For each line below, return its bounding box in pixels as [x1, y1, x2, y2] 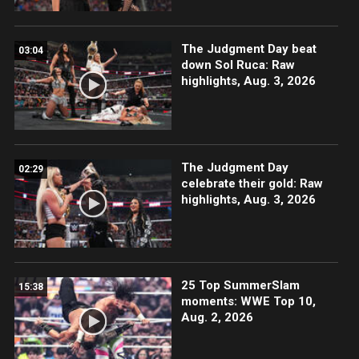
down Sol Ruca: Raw [180, 58, 295, 73]
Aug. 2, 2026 [180, 309, 253, 325]
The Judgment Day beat [180, 42, 317, 57]
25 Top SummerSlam [180, 277, 300, 292]
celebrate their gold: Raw [180, 175, 323, 191]
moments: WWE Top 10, [180, 293, 316, 309]
